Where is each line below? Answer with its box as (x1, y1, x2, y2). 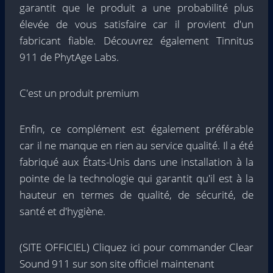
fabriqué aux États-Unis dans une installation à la (19, 155, 253, 169)
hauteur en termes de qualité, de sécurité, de (19, 188, 253, 202)
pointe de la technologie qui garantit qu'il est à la (19, 171, 253, 185)
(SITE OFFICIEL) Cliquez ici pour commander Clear (19, 240, 253, 254)
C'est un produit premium (19, 86, 139, 100)
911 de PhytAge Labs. (19, 50, 119, 64)
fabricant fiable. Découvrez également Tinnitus (19, 34, 253, 48)
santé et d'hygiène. (19, 204, 105, 218)
